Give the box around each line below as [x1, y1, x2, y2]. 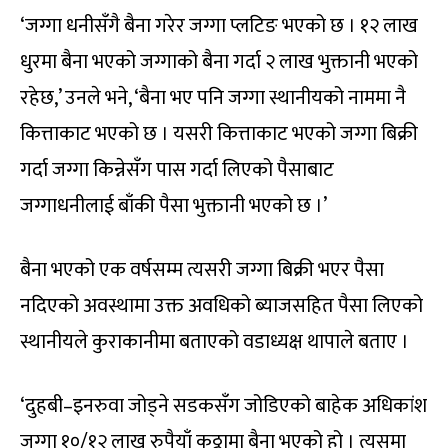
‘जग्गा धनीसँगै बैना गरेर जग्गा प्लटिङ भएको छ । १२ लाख [20, 9, 418, 44]
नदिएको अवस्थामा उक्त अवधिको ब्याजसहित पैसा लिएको [20, 289, 423, 324]
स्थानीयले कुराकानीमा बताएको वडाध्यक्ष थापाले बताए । [20, 325, 409, 360]
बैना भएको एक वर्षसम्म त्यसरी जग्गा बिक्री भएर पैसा [20, 253, 384, 288]
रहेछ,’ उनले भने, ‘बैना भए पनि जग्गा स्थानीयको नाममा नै [20, 81, 406, 116]
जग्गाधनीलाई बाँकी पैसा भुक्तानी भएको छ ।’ [20, 189, 327, 224]
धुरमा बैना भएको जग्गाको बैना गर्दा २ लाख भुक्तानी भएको [20, 45, 418, 80]
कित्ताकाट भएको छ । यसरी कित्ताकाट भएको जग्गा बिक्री [20, 117, 418, 152]
